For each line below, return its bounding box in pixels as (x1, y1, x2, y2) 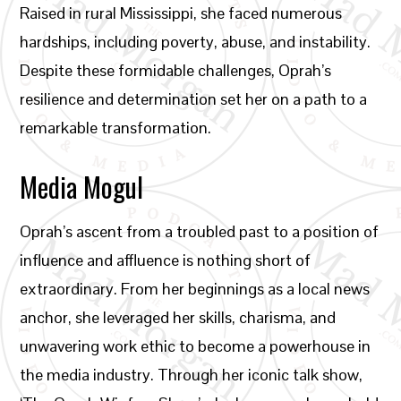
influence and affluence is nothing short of (20, 250, 311, 270)
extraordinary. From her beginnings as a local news (20, 278, 371, 299)
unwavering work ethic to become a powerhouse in (20, 336, 371, 356)
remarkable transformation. (20, 117, 212, 138)
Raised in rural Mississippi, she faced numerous (20, 3, 343, 23)
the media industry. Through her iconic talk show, (20, 364, 363, 385)
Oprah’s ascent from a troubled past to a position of (20, 221, 380, 242)
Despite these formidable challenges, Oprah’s (20, 60, 332, 81)
